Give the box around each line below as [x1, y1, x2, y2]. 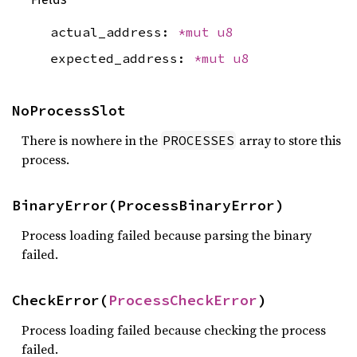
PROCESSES [163, 132, 234, 149]
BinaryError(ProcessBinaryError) [12, 196, 284, 215]
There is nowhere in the [22, 131, 161, 150]
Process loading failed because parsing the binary [22, 226, 312, 245]
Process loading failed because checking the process [22, 321, 326, 339]
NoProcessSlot [12, 101, 126, 120]
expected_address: [50, 50, 194, 67]
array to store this [236, 131, 341, 150]
